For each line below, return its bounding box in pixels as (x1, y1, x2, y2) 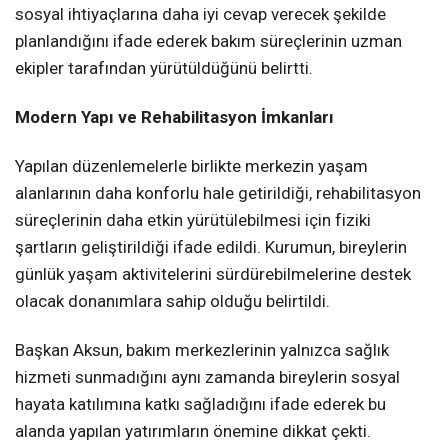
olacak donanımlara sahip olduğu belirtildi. (15, 290, 330, 311)
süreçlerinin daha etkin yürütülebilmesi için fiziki (15, 209, 371, 230)
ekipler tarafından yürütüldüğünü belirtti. (15, 57, 313, 78)
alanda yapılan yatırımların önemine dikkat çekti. (15, 420, 371, 441)
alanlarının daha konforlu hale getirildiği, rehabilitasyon (15, 182, 421, 203)
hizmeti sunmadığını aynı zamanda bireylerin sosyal (15, 366, 400, 387)
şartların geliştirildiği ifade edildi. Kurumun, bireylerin (15, 236, 407, 257)
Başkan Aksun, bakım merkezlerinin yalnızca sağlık (15, 339, 389, 360)
